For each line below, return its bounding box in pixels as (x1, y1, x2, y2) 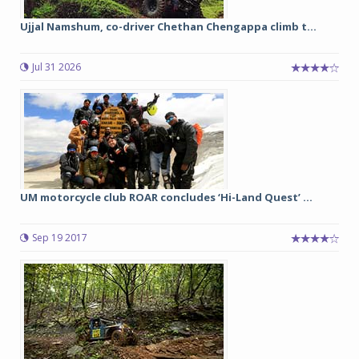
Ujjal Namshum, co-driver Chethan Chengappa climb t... (20, 19, 317, 34)
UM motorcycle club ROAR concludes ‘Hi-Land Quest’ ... (20, 190, 313, 204)
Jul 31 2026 (32, 60, 81, 74)
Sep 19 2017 (32, 231, 87, 244)
